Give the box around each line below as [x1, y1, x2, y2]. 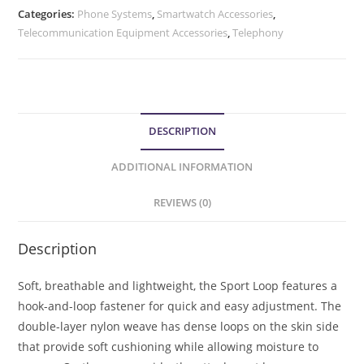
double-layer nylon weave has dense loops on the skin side [18, 318, 340, 334]
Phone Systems [77, 6, 153, 21]
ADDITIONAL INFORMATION [111, 159, 253, 174]
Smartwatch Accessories [157, 6, 274, 21]
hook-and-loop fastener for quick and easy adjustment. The [18, 297, 342, 314]
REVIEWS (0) [153, 195, 211, 210]
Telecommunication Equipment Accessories [18, 24, 228, 40]
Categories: [18, 6, 78, 21]
